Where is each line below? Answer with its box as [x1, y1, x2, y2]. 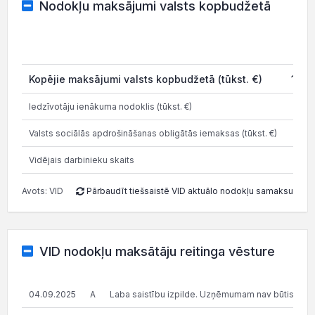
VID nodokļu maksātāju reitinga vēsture [39, 244, 275, 259]
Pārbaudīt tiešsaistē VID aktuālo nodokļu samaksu [84, 186, 293, 196]
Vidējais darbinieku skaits [29, 155, 134, 165]
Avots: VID [22, 186, 63, 196]
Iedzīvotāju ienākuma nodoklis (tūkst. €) [29, 101, 192, 112]
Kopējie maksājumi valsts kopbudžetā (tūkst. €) [29, 73, 262, 85]
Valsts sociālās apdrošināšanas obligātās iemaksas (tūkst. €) [29, 128, 277, 139]
